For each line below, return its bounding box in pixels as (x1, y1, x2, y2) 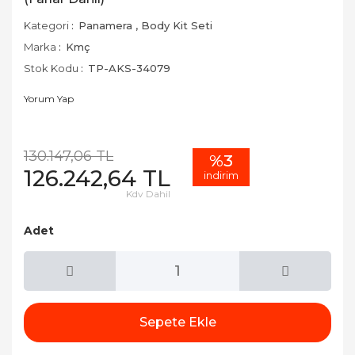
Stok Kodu (24, 62, 78, 74)
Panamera (78, 19, 132, 32)
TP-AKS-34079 (88, 62, 170, 74)
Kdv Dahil (126, 188, 170, 200)
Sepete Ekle (139, 315, 216, 330)
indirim (204, 169, 239, 181)
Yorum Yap (24, 93, 74, 105)
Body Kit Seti (141, 19, 212, 32)
